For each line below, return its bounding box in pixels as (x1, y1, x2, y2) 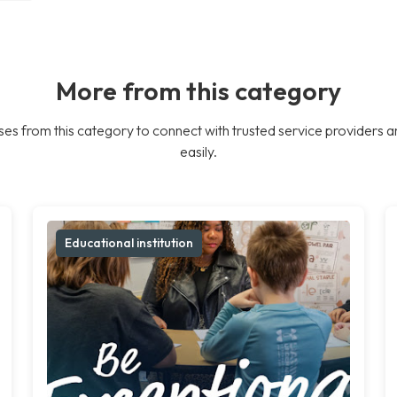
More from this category (56, 74, 341, 106)
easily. (180, 142, 217, 160)
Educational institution (65, 234, 194, 251)
